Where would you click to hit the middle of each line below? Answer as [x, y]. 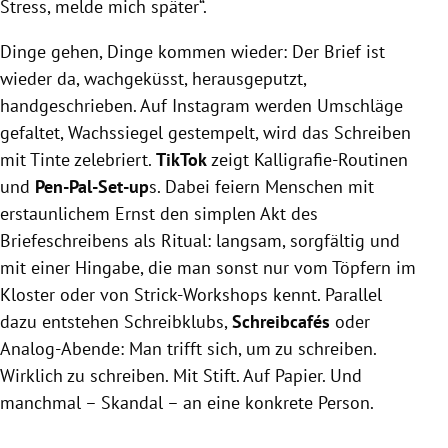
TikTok [183, 159]
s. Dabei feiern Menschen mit [261, 186]
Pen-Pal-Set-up [92, 186]
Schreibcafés [283, 321]
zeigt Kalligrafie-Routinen [309, 159]
